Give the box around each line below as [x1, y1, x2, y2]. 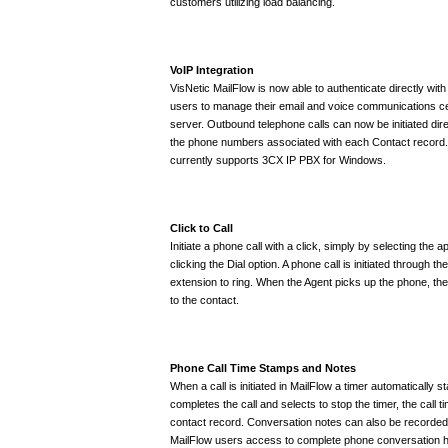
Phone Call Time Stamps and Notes [170, 361, 356, 374]
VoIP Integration [170, 63, 254, 76]
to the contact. [170, 293, 239, 306]
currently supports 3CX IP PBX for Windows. [170, 153, 386, 166]
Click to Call [170, 221, 233, 234]
